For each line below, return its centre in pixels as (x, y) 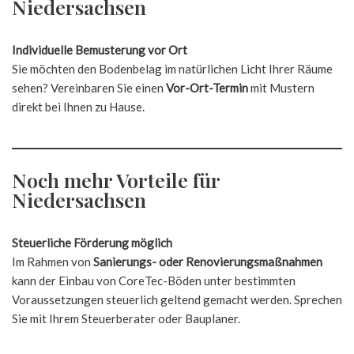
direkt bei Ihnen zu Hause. (78, 107)
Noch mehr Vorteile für (116, 180)
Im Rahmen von (53, 262)
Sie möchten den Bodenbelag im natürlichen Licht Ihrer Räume (172, 69)
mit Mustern (281, 88)
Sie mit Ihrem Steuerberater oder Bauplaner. (126, 318)
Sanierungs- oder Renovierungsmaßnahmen (208, 262)
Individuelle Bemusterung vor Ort (100, 50)
